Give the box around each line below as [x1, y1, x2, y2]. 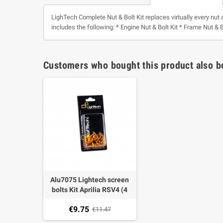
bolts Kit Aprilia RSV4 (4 [52, 185, 128, 194]
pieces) [78, 195, 102, 204]
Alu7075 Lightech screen [50, 175, 129, 184]
